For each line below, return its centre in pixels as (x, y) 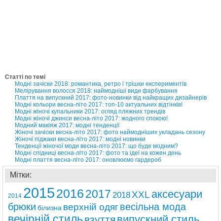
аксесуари (177, 194)
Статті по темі (25, 77)
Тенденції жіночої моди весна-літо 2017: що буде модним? (96, 146)
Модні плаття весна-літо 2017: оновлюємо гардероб (88, 160)
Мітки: (21, 175)
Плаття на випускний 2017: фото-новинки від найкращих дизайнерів (111, 97)
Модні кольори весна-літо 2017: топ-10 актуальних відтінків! (99, 104)
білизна (50, 207)
